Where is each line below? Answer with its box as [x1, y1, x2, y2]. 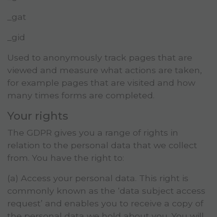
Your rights [7, 109, 68, 123]
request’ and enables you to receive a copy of [7, 198, 203, 209]
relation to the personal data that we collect [7, 140, 197, 151]
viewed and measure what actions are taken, [7, 65, 202, 76]
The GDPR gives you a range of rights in [7, 127, 178, 138]
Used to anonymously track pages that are [7, 52, 192, 63]
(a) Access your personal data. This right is [7, 173, 188, 184]
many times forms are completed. [7, 90, 155, 101]
